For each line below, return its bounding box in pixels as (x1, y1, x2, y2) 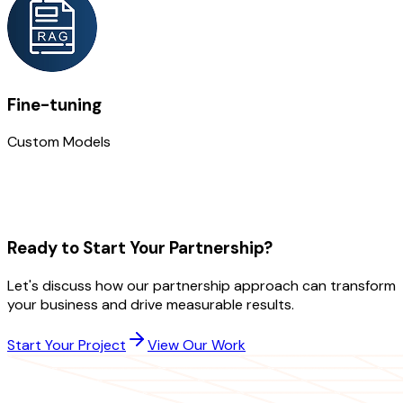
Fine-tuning (7, 93, 102, 116)
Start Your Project (7, 335, 126, 354)
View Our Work (148, 335, 246, 354)
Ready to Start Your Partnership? (7, 237, 273, 260)
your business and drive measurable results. (7, 294, 294, 314)
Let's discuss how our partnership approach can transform (7, 275, 396, 295)
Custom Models (7, 132, 111, 152)
